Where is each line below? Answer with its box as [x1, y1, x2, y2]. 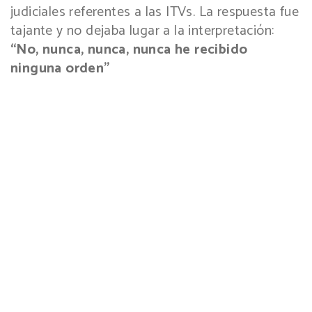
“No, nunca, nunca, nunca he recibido [10, 38, 248, 62]
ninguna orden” [10, 57, 110, 81]
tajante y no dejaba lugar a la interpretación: [10, 19, 274, 43]
